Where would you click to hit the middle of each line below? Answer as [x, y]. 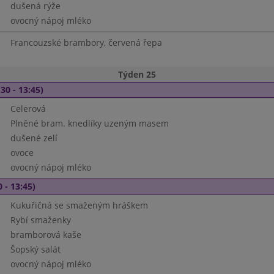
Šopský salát [35, 249]
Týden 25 [137, 74]
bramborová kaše [46, 235]
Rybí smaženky [40, 220]
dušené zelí [34, 138]
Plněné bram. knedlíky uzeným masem [89, 123]
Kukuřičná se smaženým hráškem [79, 205]
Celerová [28, 109]
